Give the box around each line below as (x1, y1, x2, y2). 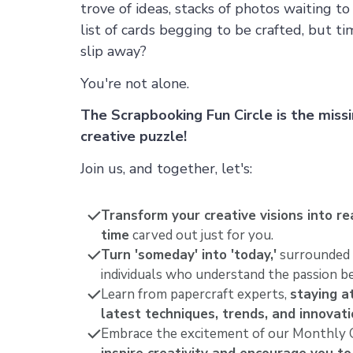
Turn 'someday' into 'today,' (100, 246, 277, 265)
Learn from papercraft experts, (100, 285, 290, 304)
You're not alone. (80, 73, 193, 93)
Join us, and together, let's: (80, 158, 252, 178)
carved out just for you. (128, 226, 273, 245)
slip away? (80, 42, 150, 61)
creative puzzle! (80, 127, 191, 147)
